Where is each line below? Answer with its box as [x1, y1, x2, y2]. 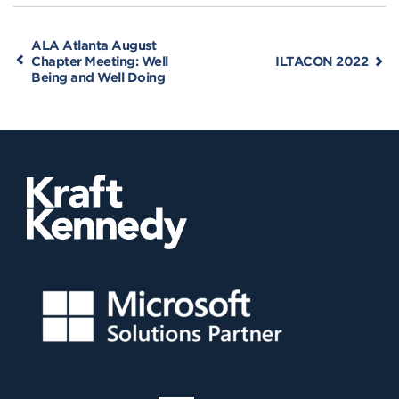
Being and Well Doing [31, 69, 165, 85]
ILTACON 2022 [275, 53, 368, 69]
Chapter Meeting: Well [31, 53, 168, 69]
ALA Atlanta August [31, 37, 156, 53]
